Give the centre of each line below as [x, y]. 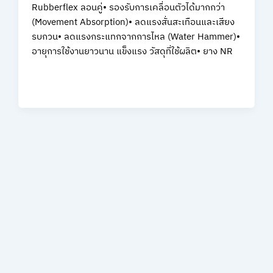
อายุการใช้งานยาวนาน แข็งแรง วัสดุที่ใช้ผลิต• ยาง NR [133, 51]
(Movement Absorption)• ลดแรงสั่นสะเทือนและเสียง [133, 22]
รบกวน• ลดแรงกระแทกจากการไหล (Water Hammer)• [136, 37]
